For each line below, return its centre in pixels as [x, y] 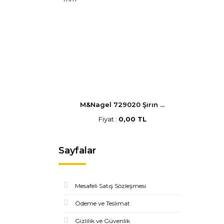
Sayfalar [77, 150]
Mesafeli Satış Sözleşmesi [110, 186]
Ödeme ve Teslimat [102, 203]
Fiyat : [108, 119]
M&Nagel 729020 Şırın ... [122, 104]
